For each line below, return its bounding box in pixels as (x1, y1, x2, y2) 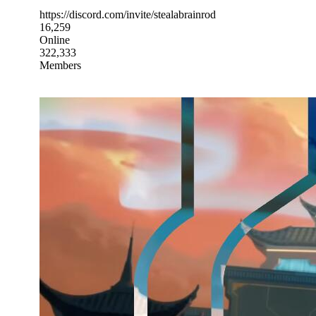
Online (39, 33, 70, 46)
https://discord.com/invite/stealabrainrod (39, 8, 216, 20)
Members (39, 59, 81, 71)
